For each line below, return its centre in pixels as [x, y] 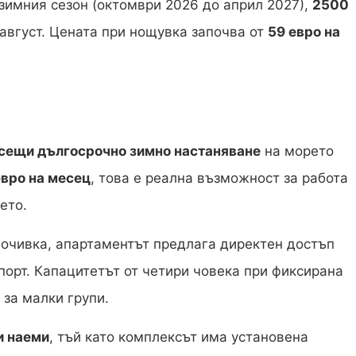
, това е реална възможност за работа [219, 178]
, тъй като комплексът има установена [179, 337]
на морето [297, 151]
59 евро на [304, 32]
